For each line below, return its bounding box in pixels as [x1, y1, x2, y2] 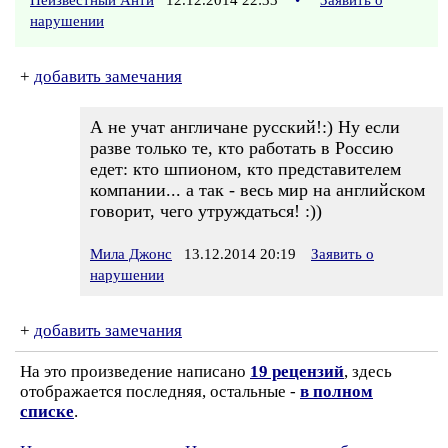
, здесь [344, 362, 392, 381]
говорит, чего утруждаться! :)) [90, 201, 322, 221]
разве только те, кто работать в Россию [90, 138, 393, 158]
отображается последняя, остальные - [20, 382, 300, 401]
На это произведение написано [20, 362, 250, 381]
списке [20, 402, 74, 421]
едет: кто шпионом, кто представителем [90, 159, 401, 179]
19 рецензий [250, 362, 344, 381]
